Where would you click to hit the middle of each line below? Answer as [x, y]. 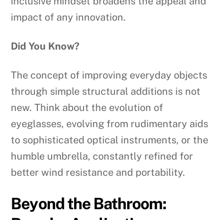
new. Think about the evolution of [87, 107]
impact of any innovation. [69, 17]
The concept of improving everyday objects [109, 75]
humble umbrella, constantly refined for [102, 156]
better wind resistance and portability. [98, 172]
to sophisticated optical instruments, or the [110, 140]
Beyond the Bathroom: [89, 203]
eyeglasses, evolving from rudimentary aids [110, 124]
